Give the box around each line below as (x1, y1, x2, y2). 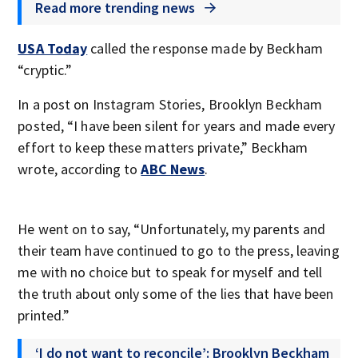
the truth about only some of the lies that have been (18, 284, 334, 303)
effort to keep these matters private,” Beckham (18, 138, 308, 157)
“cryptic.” (18, 61, 73, 79)
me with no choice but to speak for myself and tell (18, 263, 323, 281)
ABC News (141, 160, 205, 178)
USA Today (18, 39, 88, 58)
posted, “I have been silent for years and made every (18, 117, 336, 135)
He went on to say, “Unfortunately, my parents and (18, 220, 326, 238)
